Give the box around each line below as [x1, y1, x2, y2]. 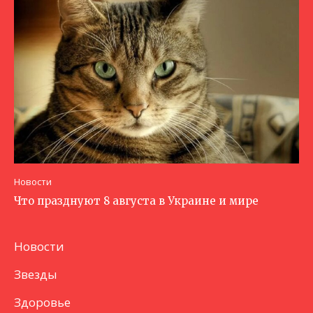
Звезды [14, 265, 57, 282]
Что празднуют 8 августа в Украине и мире [14, 194, 259, 208]
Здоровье [14, 293, 71, 310]
